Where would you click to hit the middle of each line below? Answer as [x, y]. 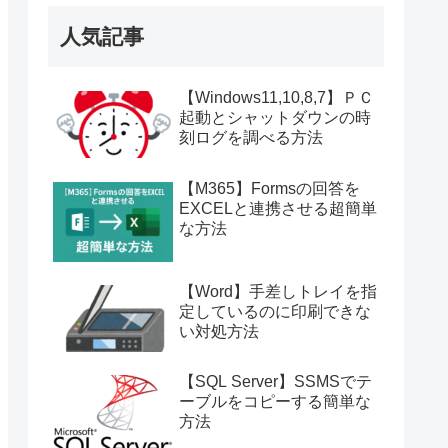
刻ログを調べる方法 [251, 138]
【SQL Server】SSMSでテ [275, 382]
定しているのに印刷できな [275, 311]
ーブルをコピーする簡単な [275, 402]
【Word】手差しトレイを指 [278, 291]
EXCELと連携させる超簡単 [278, 208]
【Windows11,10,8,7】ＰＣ [276, 98]
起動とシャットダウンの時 [275, 118]
